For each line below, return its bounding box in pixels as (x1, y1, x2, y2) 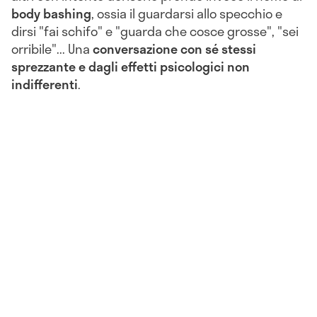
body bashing (11, 4, 91, 24)
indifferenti (11, 74, 78, 95)
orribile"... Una (11, 39, 90, 59)
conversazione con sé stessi (90, 39, 256, 59)
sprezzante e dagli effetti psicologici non (11, 57, 250, 77)
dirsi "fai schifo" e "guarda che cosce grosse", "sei (11, 21, 299, 42)
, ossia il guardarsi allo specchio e (91, 4, 282, 24)
